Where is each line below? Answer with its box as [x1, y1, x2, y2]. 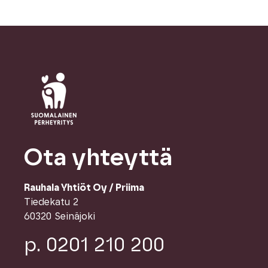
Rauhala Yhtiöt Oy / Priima [24, 182, 144, 193]
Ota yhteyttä [24, 146, 172, 170]
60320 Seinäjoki [24, 211, 95, 221]
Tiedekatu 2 [24, 197, 78, 207]
